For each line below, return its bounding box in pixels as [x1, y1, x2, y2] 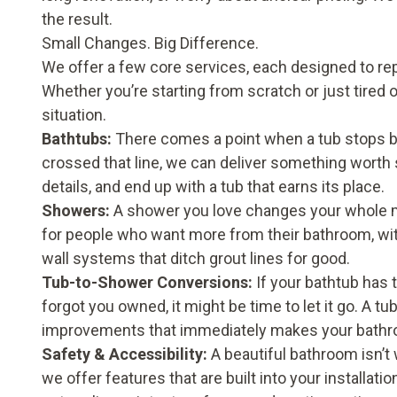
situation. [42, 105, 106, 124]
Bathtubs [42, 129, 107, 148]
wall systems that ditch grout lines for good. [42, 249, 350, 268]
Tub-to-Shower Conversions [42, 273, 248, 292]
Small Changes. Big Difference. [42, 34, 259, 52]
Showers [42, 201, 105, 220]
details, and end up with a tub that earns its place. [42, 177, 385, 196]
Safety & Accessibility [42, 345, 203, 363]
